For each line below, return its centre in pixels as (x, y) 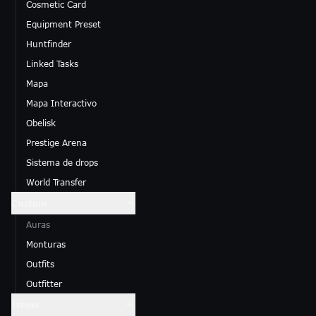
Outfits (40, 264)
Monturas (46, 244)
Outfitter (44, 284)
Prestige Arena (56, 142)
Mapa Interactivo (61, 103)
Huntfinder (49, 44)
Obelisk (41, 123)
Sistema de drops (62, 162)
